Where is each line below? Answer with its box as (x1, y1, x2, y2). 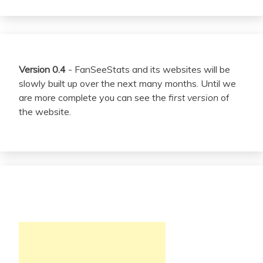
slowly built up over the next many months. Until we (19, 77, 236, 89)
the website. (19, 106, 71, 117)
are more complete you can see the (19, 92, 168, 103)
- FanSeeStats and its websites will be (66, 63, 230, 75)
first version (168, 92, 218, 103)
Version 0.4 (19, 63, 66, 75)
